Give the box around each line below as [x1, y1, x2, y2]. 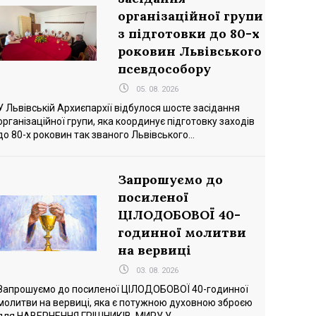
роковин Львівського [117, 43, 262, 59]
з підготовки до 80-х [117, 25, 260, 42]
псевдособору [117, 61, 211, 77]
